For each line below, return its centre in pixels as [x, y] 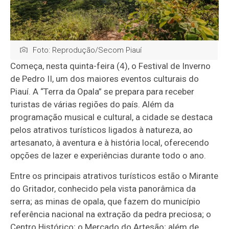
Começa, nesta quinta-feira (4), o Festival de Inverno [111, 66]
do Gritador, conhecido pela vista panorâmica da [103, 189]
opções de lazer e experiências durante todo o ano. [108, 156]
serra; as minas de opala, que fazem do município [106, 202]
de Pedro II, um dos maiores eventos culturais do [105, 79]
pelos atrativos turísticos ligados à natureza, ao [102, 130]
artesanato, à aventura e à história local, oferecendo [110, 143]
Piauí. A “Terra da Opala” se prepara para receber [102, 92]
